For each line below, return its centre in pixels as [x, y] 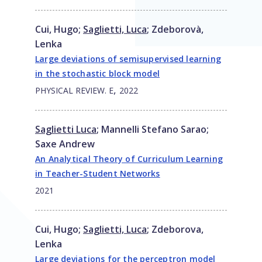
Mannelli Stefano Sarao [154, 130]
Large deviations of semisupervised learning [128, 59]
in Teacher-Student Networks [98, 174]
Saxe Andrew [65, 144]
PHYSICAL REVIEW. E [74, 91]
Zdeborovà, [177, 30]
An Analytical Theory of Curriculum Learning [129, 159]
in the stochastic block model [98, 74]
